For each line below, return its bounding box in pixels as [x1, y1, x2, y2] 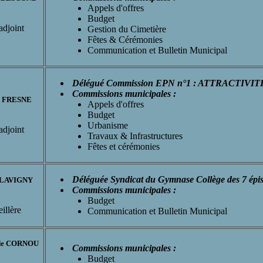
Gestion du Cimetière [87, 23, 166, 34]
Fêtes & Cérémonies [87, 34, 163, 45]
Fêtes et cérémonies [87, 141, 160, 151]
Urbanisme [87, 120, 128, 130]
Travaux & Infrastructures [87, 130, 183, 141]
